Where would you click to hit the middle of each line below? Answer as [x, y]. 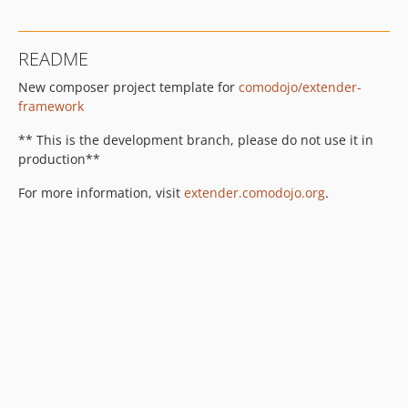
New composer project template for [128, 87]
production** [59, 159]
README [53, 59]
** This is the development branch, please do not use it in [196, 140]
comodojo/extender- [300, 87]
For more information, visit [101, 193]
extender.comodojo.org [255, 193]
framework [51, 106]
